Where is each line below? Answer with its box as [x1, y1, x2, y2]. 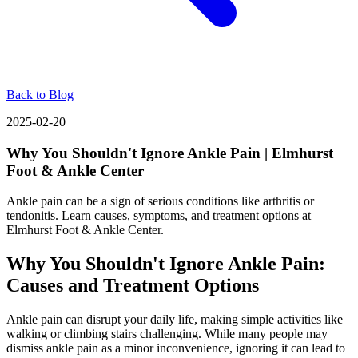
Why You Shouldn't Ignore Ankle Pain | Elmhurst [6, 144, 333, 161]
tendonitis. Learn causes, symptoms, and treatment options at [6, 209, 311, 223]
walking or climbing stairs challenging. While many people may [6, 327, 328, 341]
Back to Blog [6, 87, 74, 101]
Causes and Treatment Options [6, 275, 259, 296]
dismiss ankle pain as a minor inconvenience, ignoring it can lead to [6, 341, 345, 356]
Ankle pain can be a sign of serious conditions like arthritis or [6, 194, 314, 209]
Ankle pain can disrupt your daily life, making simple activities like [6, 312, 343, 327]
